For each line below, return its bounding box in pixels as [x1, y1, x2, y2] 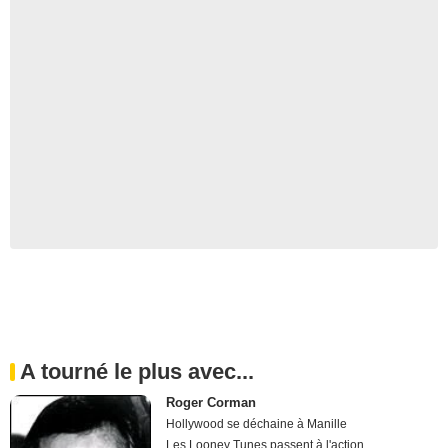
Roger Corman [166, 394, 257, 410]
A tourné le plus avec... [20, 358, 254, 384]
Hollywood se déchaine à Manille [166, 416, 348, 431]
